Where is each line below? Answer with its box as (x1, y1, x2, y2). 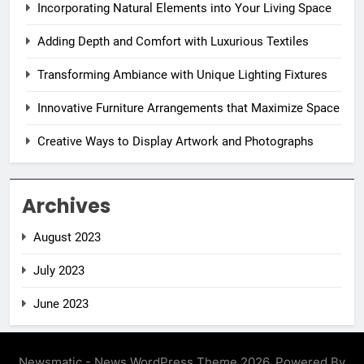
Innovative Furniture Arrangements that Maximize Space (37, 100, 340, 115)
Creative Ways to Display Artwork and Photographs (37, 133, 314, 149)
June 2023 (33, 296, 89, 311)
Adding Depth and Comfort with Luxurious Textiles (37, 33, 309, 49)
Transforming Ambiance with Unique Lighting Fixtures (37, 67, 327, 82)
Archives (22, 192, 110, 219)
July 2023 (33, 262, 84, 278)
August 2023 (33, 229, 101, 245)
